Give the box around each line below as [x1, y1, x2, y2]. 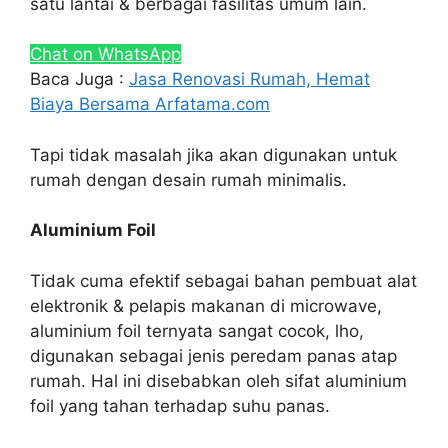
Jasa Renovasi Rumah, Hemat [129, 69, 370, 90]
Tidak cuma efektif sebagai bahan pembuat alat [30, 270, 417, 291]
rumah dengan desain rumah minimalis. [30, 169, 347, 190]
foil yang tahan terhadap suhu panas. [30, 395, 330, 416]
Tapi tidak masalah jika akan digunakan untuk [30, 144, 397, 165]
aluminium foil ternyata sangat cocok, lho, [30, 320, 364, 341]
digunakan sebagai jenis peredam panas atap [30, 345, 397, 366]
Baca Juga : [30, 69, 129, 90]
